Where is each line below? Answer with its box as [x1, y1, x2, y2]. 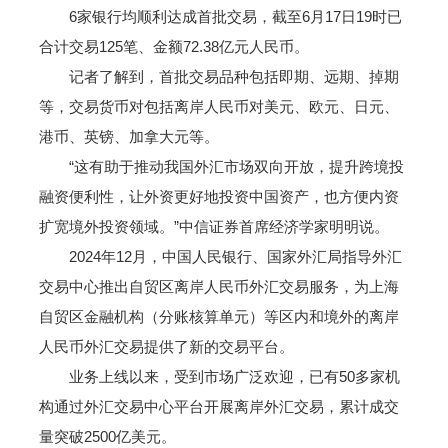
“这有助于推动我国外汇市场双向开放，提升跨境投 [38, 158, 404, 175]
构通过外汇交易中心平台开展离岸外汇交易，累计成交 [38, 398, 399, 415]
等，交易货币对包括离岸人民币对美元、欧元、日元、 [38, 98, 399, 115]
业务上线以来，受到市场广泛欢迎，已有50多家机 [38, 368, 400, 385]
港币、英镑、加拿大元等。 [38, 128, 219, 145]
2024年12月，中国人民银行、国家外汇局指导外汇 [38, 248, 402, 265]
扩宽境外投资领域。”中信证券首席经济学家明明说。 [38, 218, 389, 235]
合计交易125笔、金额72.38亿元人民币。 [38, 38, 309, 55]
